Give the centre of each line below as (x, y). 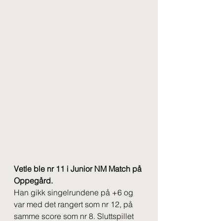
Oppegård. (33, 181)
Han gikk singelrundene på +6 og (74, 193)
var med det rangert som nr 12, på (74, 204)
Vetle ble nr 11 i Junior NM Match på (79, 169)
